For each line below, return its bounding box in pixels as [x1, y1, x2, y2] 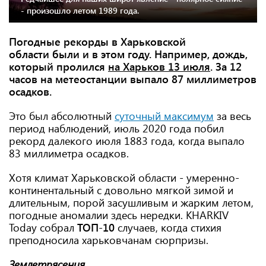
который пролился [9, 59, 108, 74]
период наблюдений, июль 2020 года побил [9, 121, 224, 135]
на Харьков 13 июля [108, 59, 210, 74]
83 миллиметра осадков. [9, 146, 129, 160]
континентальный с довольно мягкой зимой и [9, 183, 233, 197]
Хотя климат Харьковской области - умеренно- [9, 170, 239, 185]
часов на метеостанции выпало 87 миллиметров [9, 72, 256, 86]
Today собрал [9, 220, 77, 235]
